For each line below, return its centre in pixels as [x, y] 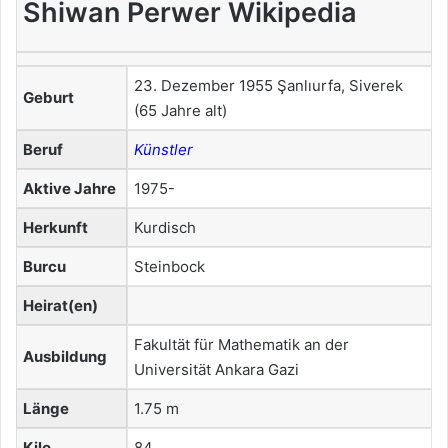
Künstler [163, 150]
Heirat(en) [60, 306]
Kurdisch [165, 228]
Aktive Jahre [69, 189]
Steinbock [169, 267]
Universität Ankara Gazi [216, 370]
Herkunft [55, 228]
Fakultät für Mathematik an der [241, 345]
